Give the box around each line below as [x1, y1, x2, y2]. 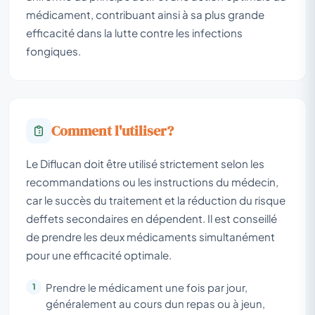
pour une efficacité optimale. [26, 247, 172, 262]
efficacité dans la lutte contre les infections [26, 25, 243, 39]
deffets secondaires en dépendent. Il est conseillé [26, 211, 277, 225]
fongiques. [26, 44, 81, 58]
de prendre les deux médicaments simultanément [26, 229, 275, 243]
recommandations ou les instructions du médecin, [26, 174, 278, 188]
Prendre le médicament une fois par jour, [46, 281, 247, 294]
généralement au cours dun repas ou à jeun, [46, 297, 265, 310]
